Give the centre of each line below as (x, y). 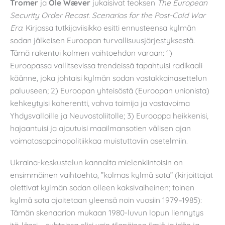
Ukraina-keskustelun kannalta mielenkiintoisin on (96, 162)
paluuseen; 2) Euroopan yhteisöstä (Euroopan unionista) (110, 90)
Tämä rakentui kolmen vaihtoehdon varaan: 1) (91, 52)
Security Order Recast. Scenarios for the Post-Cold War (108, 15)
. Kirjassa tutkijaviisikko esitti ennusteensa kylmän (109, 27)
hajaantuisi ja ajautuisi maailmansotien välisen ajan (100, 128)
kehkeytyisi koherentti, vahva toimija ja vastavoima (100, 103)
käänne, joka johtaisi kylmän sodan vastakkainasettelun (108, 78)
